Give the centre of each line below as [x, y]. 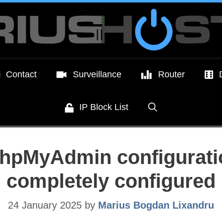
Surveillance [97, 74]
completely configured [111, 181]
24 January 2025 [45, 205]
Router [171, 74]
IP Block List [104, 107]
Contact [22, 74]
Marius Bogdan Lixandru [156, 205]
